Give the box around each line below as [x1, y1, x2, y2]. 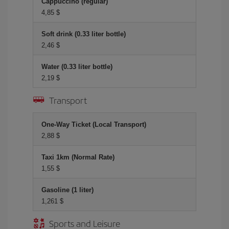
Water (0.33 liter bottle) [41, 63, 112, 71]
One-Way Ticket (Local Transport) [41, 121, 146, 128]
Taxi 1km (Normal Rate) [41, 153, 114, 161]
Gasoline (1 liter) [41, 186, 94, 194]
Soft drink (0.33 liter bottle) [41, 30, 126, 38]
